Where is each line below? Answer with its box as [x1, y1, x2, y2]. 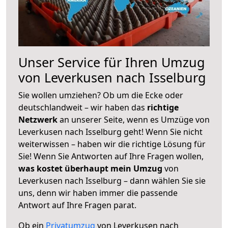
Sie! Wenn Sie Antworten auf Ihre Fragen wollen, [18, 150, 204, 162]
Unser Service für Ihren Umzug [18, 53, 205, 71]
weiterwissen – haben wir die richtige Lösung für [18, 138, 206, 150]
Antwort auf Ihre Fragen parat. [18, 199, 136, 211]
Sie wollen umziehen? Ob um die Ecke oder [18, 89, 183, 101]
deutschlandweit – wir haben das [18, 101, 147, 113]
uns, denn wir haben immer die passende [18, 187, 178, 198]
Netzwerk [18, 113, 60, 125]
